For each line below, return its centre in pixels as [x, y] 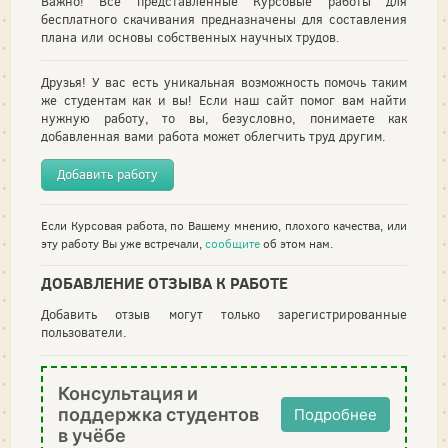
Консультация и [128, 393]
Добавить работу [107, 174]
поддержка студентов [158, 414]
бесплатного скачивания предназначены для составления [224, 19]
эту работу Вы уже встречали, [123, 244]
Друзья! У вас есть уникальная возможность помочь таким [224, 82]
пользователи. [84, 332]
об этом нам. [296, 244]
